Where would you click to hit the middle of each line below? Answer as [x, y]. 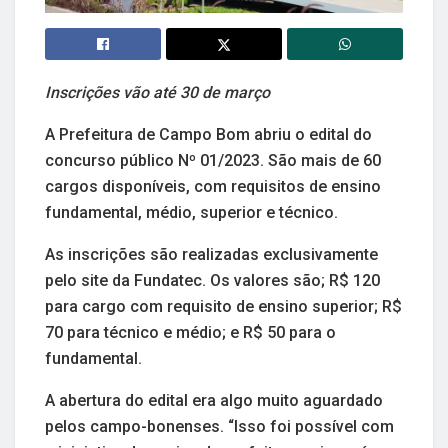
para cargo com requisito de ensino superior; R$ [223, 307]
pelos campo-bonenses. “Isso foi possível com [219, 427]
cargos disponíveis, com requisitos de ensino [213, 187]
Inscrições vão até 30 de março [157, 93]
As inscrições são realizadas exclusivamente [211, 255]
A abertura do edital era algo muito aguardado [214, 401]
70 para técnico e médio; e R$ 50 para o [190, 333]
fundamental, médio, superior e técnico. [191, 213]
